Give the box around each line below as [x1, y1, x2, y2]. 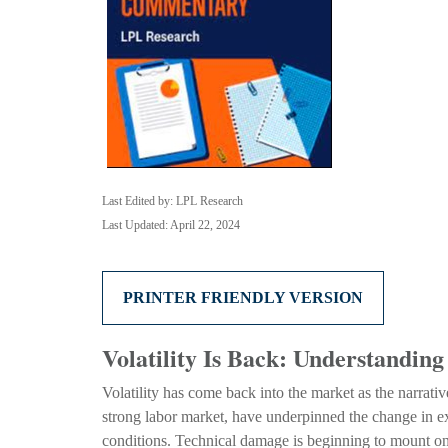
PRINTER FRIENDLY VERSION [123, 288, 363, 306]
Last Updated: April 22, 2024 [102, 217, 240, 232]
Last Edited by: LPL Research [102, 193, 243, 208]
